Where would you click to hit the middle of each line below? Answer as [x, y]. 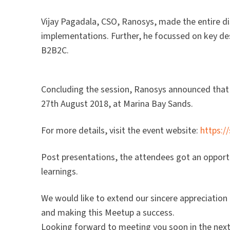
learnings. [60, 172]
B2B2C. [55, 51]
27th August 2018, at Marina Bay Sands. [117, 104]
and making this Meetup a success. [108, 213]
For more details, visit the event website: [121, 131]
